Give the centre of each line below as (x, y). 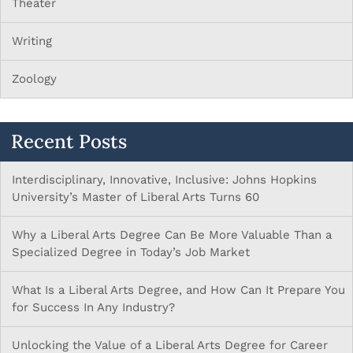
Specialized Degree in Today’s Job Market (131, 253)
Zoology (34, 79)
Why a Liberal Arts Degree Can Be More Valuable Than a (172, 235)
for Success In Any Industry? (93, 308)
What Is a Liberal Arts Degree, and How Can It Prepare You (178, 290)
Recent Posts (69, 142)
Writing (32, 41)
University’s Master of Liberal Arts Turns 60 (136, 197)
